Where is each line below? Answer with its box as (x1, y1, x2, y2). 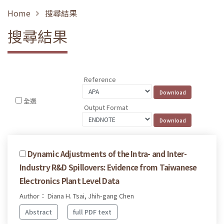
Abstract (25, 207, 52, 217)
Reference (84, 74, 116, 84)
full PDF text (73, 207, 112, 217)
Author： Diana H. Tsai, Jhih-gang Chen (19, 190, 134, 200)
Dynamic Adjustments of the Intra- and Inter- (27, 147, 186, 159)
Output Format (84, 102, 128, 112)
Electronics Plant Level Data (19, 174, 119, 186)
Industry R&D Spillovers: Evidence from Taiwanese (19, 161, 197, 172)
